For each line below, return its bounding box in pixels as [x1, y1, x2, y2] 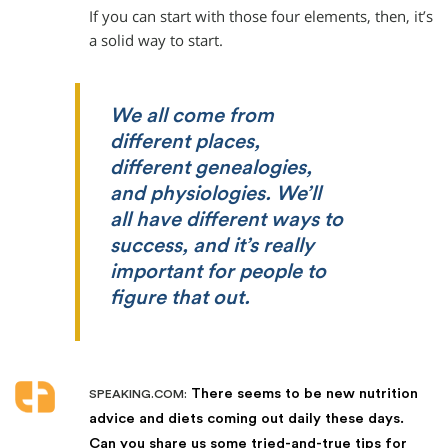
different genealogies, [110, 157, 312, 178]
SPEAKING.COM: [89, 388, 187, 401]
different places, [110, 131, 260, 152]
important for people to [110, 261, 326, 282]
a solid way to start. [89, 30, 223, 50]
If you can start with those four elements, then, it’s [89, 6, 433, 26]
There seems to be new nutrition [187, 386, 418, 402]
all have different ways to [110, 209, 343, 230]
